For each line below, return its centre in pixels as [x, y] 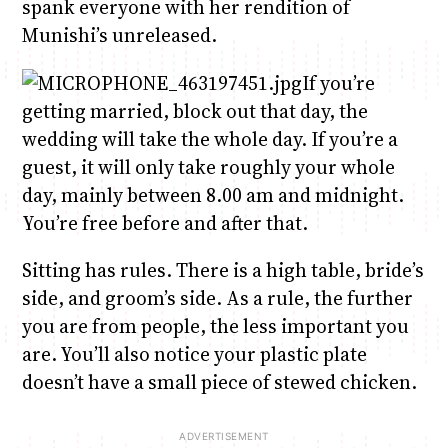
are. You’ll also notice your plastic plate [194, 353]
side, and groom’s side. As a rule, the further [217, 297]
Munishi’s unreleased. [119, 35]
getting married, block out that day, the [194, 110]
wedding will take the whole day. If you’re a [209, 138]
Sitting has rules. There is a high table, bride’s [222, 269]
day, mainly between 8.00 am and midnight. [212, 194]
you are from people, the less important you [215, 325]
